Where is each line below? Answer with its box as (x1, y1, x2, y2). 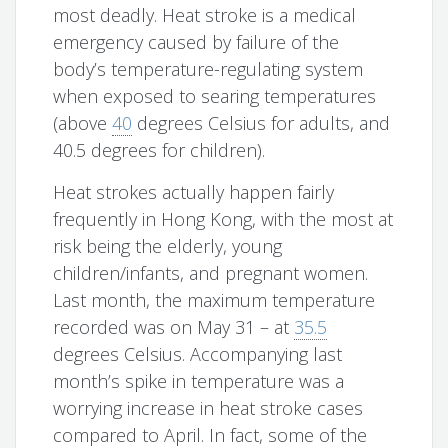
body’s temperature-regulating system (53, 57, 364, 82)
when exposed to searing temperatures (53, 84, 377, 109)
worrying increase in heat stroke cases (53, 396, 364, 421)
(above (53, 111, 113, 136)
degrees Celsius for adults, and (132, 111, 391, 136)
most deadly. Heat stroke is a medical (53, 3, 357, 28)
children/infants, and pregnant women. (53, 261, 369, 286)
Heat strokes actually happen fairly (53, 180, 335, 205)
